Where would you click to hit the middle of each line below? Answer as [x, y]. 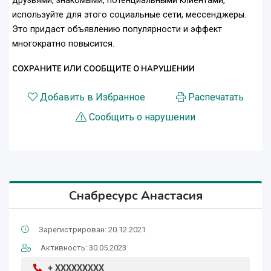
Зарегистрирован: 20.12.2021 [92, 230]
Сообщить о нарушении [142, 117]
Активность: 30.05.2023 [83, 248]
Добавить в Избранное [92, 97]
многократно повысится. [63, 44]
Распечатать [216, 97]
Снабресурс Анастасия [135, 196]
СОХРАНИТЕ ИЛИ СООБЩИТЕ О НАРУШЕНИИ [103, 69]
